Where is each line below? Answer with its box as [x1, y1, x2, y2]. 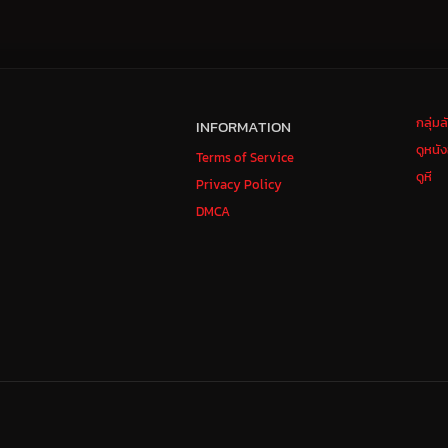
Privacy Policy [196, 174, 282, 194]
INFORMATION [196, 114, 291, 138]
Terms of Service [196, 147, 294, 167]
